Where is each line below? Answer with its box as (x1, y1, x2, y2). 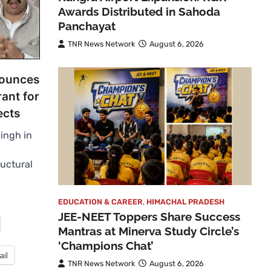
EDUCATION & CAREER (58, 197, 143, 206)
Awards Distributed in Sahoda (58, 4, 220, 18)
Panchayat (58, 19, 116, 33)
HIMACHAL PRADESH (146, 197, 224, 206)
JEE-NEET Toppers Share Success (58, 209, 240, 223)
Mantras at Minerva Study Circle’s (58, 224, 239, 238)
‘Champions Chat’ (58, 238, 154, 252)
